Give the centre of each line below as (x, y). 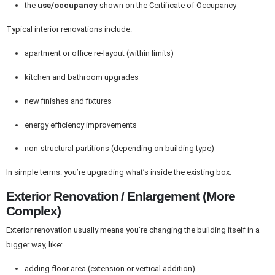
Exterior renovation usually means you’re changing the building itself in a (133, 230)
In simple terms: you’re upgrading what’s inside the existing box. (119, 172)
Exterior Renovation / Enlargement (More (121, 196)
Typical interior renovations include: (69, 29)
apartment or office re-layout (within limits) (99, 53)
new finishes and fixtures (68, 101)
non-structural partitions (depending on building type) (119, 149)
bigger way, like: (34, 245)
